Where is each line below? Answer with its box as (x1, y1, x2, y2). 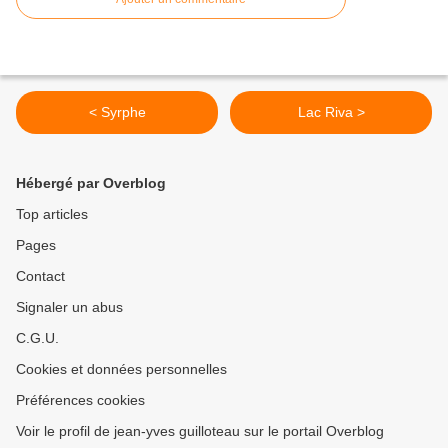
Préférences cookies (16, 392, 145, 409)
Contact (16, 268, 65, 285)
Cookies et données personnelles (16, 361, 227, 378)
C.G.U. (16, 330, 59, 347)
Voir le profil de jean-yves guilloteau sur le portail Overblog (16, 423, 384, 440)
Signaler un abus (16, 299, 123, 316)
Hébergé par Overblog (16, 175, 166, 192)
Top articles (16, 206, 88, 223)
